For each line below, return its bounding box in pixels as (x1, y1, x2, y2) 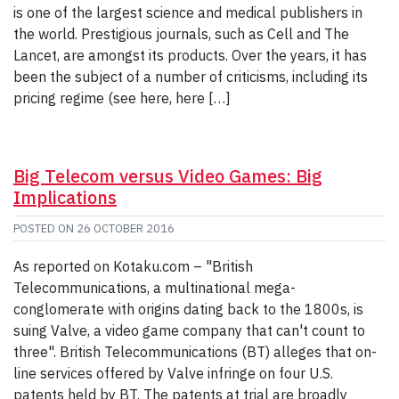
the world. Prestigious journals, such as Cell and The (13, 24, 349, 43)
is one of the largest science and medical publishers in (13, 3, 362, 21)
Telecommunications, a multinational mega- (13, 278, 296, 297)
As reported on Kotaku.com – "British (13, 256, 253, 275)
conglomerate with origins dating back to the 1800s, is (13, 299, 363, 318)
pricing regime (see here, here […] (13, 88, 231, 107)
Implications (13, 184, 117, 209)
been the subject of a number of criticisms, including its (13, 67, 368, 85)
